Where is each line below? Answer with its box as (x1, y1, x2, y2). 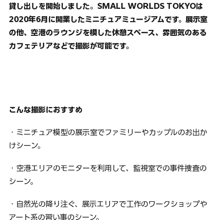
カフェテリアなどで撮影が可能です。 (9, 42, 134, 50)
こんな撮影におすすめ (9, 106, 83, 114)
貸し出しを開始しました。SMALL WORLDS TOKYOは (9, 2, 204, 10)
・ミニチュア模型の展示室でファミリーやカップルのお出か (9, 129, 208, 137)
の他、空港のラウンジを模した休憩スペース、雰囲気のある (9, 29, 207, 37)
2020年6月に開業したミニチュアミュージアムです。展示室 (9, 16, 208, 24)
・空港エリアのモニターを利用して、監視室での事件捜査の (9, 164, 207, 172)
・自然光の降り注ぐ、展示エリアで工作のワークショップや (9, 200, 208, 208)
